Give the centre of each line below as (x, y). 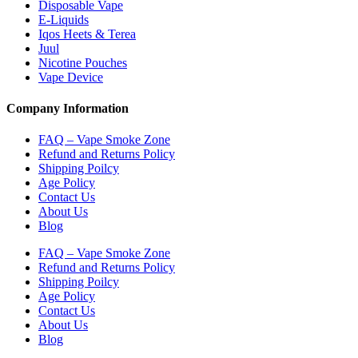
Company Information (68, 108)
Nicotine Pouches (83, 62)
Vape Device (71, 77)
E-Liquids (64, 19)
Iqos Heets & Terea (87, 34)
